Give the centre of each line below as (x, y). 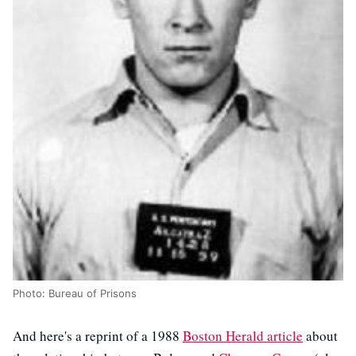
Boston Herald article (243, 335)
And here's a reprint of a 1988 (98, 335)
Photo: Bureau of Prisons (75, 293)
